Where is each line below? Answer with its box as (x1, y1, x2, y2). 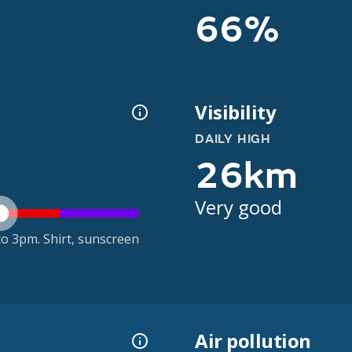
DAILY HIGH (195, 131, 271, 147)
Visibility (195, 99, 277, 125)
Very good (195, 194, 282, 220)
